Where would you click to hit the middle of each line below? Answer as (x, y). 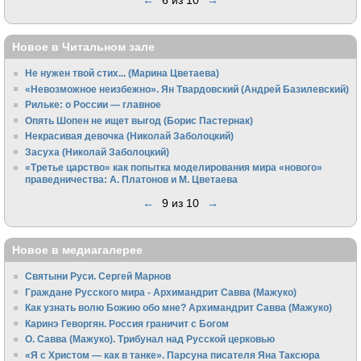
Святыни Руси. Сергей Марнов (98, 276)
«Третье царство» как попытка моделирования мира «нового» (174, 168)
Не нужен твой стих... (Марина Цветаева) (122, 73)
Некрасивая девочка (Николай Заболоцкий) (130, 136)
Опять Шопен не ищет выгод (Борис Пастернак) (139, 120)
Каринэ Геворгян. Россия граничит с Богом (127, 323)
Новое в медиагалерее (77, 249)
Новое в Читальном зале (83, 46)
